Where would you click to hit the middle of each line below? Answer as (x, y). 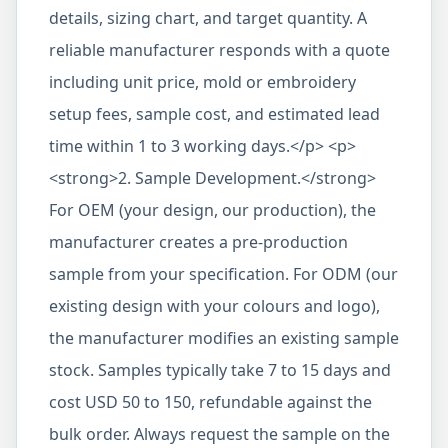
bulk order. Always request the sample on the (219, 434)
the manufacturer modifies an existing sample (224, 338)
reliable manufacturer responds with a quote (219, 50)
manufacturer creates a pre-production (198, 242)
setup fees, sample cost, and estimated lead (214, 114)
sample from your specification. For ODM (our (223, 274)
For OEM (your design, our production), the (212, 210)
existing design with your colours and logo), (214, 306)
